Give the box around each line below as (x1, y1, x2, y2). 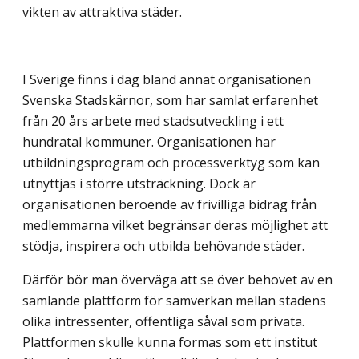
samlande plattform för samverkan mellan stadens (22, 292, 326, 310)
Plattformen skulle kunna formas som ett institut (22, 333, 317, 352)
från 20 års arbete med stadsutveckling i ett (22, 112, 284, 131)
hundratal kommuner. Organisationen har (22, 133, 276, 151)
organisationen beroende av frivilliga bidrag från (22, 196, 317, 214)
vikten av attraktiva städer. (22, 3, 182, 22)
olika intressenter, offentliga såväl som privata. (22, 313, 305, 331)
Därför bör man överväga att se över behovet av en (22, 271, 333, 289)
